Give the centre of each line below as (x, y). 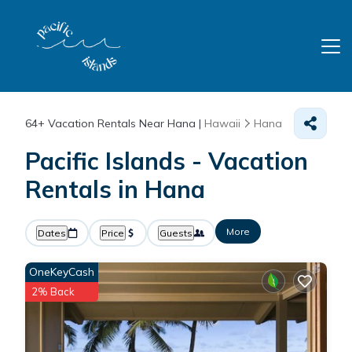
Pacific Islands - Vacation (167, 161)
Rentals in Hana (115, 189)
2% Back (53, 291)
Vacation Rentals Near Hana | (125, 123)
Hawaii (222, 123)
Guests (176, 233)
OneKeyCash (62, 272)
